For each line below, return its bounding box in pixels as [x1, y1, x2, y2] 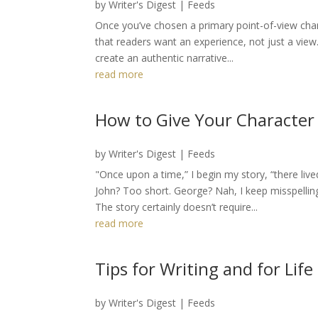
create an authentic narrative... [95, 50, 234, 65]
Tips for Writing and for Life [95, 256, 314, 280]
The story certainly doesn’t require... [95, 199, 258, 214]
